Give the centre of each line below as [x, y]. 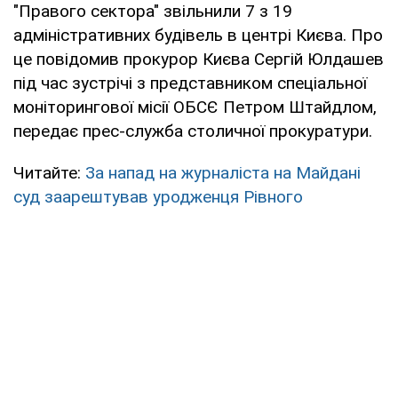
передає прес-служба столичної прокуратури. [193, 131]
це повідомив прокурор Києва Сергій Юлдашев [199, 59]
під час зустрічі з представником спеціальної [190, 83]
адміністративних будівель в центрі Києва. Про [198, 35]
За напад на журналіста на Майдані [223, 172]
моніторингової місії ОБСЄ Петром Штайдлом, [195, 107]
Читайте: [49, 172]
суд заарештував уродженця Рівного [158, 196]
